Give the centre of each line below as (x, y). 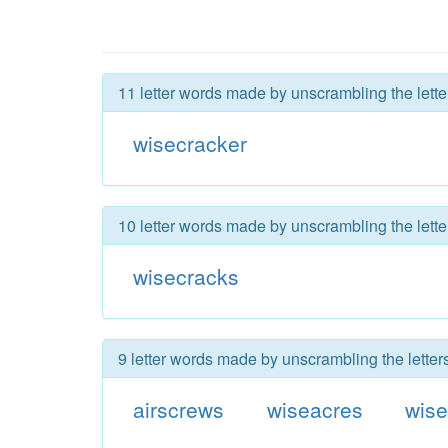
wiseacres (314, 409)
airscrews (178, 409)
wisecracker (189, 143)
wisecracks (185, 276)
